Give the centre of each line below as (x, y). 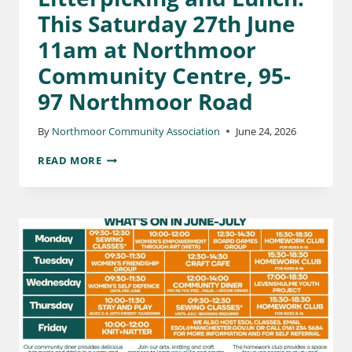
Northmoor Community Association (136, 131)
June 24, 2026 (266, 131)
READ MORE (70, 160)
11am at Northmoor (147, 50)
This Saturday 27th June (167, 24)
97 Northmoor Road (145, 102)
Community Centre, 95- (164, 76)
